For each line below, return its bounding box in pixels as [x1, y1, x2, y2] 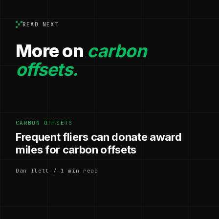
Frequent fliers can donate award [16, 130, 182, 143]
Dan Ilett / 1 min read [16, 167, 98, 174]
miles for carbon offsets [16, 143, 137, 156]
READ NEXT [22, 20, 59, 28]
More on [16, 40, 88, 62]
